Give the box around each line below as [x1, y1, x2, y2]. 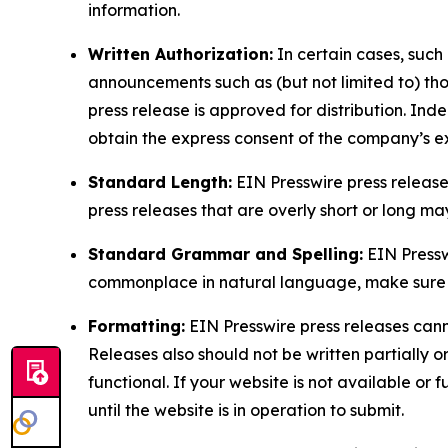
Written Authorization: [88, 44, 273, 65]
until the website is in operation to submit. [88, 400, 404, 421]
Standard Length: [88, 172, 232, 193]
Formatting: [88, 316, 185, 337]
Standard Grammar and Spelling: [88, 244, 363, 265]
